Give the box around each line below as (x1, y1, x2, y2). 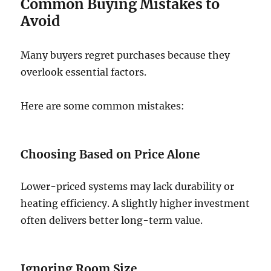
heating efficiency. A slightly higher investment (21, 197, 250, 210)
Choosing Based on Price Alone (21, 147, 200, 162)
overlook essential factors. (21, 66, 147, 79)
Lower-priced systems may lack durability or (21, 180, 235, 193)
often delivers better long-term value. (21, 214, 203, 227)
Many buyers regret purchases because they (21, 49, 230, 62)
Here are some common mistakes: (21, 100, 185, 113)
